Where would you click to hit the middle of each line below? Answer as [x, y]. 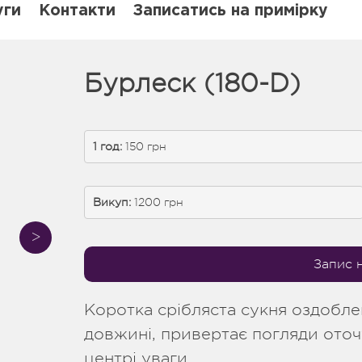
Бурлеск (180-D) [192, 83]
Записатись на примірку [231, 11]
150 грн [144, 146]
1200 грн [157, 202]
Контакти [77, 11]
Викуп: [112, 202]
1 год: [107, 146]
